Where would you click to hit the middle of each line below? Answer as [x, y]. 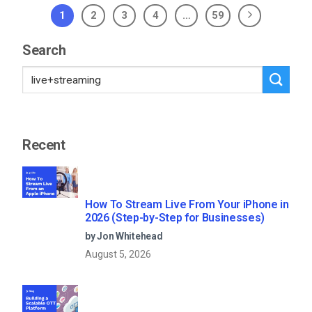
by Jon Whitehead [124, 236]
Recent [44, 145]
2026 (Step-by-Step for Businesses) [175, 217]
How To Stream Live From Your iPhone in [187, 204]
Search [44, 50]
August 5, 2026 [118, 254]
